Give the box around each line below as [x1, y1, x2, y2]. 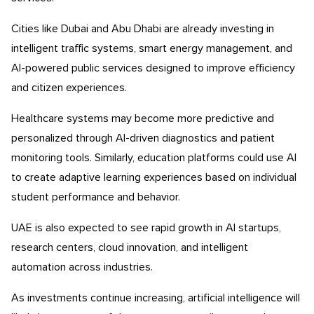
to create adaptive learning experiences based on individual [11, 171, 296, 183]
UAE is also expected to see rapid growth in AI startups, [11, 221, 281, 233]
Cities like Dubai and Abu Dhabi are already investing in [11, 22, 274, 34]
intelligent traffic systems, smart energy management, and [11, 42, 292, 54]
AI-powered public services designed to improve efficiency [11, 62, 295, 74]
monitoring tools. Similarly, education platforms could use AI [11, 151, 296, 163]
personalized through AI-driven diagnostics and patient [11, 132, 275, 144]
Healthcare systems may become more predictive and [11, 112, 274, 124]
